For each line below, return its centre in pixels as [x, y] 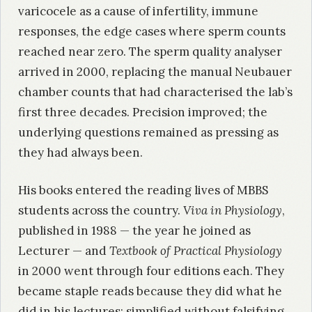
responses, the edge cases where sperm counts [152, 31]
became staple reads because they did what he [150, 291]
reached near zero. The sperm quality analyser [150, 51]
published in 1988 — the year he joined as [134, 231]
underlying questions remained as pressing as [148, 132]
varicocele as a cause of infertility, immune [138, 11]
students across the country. [101, 211]
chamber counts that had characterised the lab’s [155, 92]
